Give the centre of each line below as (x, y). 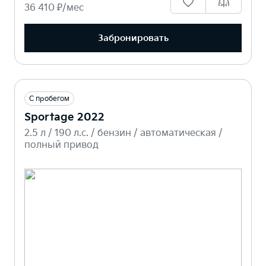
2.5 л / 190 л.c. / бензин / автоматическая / (123, 134)
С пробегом (49, 99)
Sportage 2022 (64, 118)
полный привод (61, 145)
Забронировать (133, 38)
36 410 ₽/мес (54, 8)
